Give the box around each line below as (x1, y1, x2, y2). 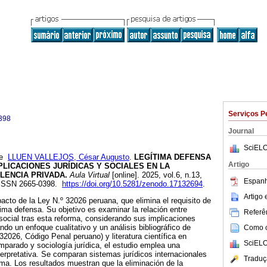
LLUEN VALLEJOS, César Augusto (8, 153, 129, 162)
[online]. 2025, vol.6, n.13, (110, 170, 202, 180)
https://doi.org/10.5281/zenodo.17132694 (62, 179, 203, 189)
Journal (228, 127, 254, 135)
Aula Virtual (67, 170, 110, 180)
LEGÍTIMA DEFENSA (132, 153, 211, 162)
